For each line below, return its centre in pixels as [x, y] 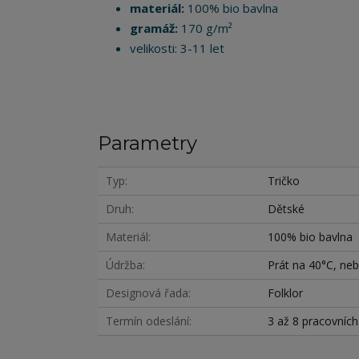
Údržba [124, 265]
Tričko [284, 181]
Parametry [147, 143]
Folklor [286, 293]
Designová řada [147, 293]
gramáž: [155, 28]
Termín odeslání [147, 321]
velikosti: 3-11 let [177, 48]
